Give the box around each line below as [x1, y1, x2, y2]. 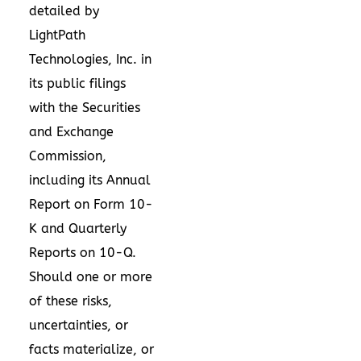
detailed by [29, 2, 99, 19]
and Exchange [29, 123, 114, 139]
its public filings [29, 75, 126, 91]
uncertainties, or [29, 317, 128, 333]
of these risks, [29, 293, 112, 309]
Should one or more [29, 268, 152, 284]
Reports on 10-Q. [29, 244, 136, 260]
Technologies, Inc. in [29, 51, 151, 67]
